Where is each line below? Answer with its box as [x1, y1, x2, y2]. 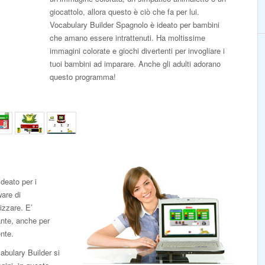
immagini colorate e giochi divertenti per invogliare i [50, 45, 225, 56]
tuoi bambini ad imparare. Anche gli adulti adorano [50, 58, 221, 69]
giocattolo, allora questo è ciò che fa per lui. [50, 6, 199, 17]
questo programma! [50, 71, 116, 82]
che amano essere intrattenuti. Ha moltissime [50, 32, 205, 43]
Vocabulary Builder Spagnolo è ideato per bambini [50, 19, 219, 30]
